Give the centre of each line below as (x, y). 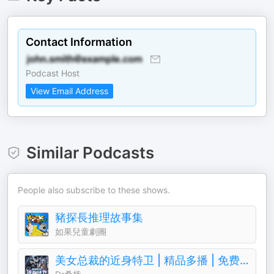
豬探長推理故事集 (99, 217)
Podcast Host (53, 73)
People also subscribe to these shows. (94, 190)
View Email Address (69, 91)
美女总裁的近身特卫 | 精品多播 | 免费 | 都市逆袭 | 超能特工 (244, 260)
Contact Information (79, 42)
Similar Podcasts (90, 153)
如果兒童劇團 (81, 231)
